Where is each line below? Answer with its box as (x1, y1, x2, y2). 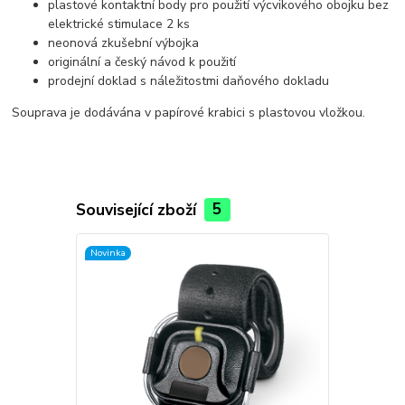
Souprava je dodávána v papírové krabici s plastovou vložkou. (12, 104, 366, 122)
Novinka (89, 245, 126, 259)
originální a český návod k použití (48, 53, 237, 71)
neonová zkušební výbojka (48, 34, 200, 52)
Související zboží (75, 198, 201, 221)
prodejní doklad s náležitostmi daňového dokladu (48, 72, 330, 90)
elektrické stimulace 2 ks (48, 15, 191, 33)
